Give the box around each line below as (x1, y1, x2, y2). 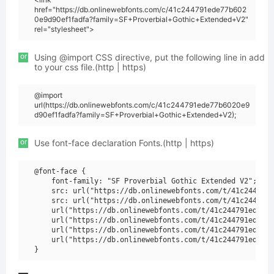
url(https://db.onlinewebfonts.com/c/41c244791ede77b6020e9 (34, 100, 250, 109)
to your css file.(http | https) (34, 62, 146, 72)
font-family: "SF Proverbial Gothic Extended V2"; (34, 177, 257, 185)
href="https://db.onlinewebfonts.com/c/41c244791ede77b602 (34, 5, 246, 14)
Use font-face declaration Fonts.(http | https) (34, 138, 214, 148)
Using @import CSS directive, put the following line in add (34, 52, 265, 62)
